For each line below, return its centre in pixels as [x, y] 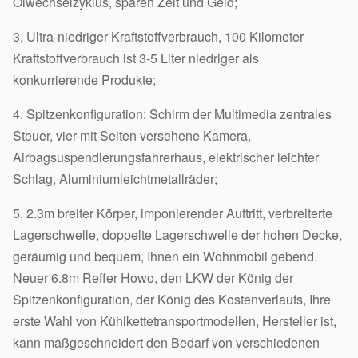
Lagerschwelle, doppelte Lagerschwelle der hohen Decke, [177, 235]
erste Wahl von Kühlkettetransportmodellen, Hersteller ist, [175, 321]
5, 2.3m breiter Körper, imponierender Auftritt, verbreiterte [173, 213]
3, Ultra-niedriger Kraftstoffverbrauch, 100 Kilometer [158, 36]
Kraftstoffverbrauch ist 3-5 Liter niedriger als [136, 58]
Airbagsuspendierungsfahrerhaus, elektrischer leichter [166, 157]
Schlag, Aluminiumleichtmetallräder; [115, 179]
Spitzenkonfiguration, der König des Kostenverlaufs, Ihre [172, 299]
